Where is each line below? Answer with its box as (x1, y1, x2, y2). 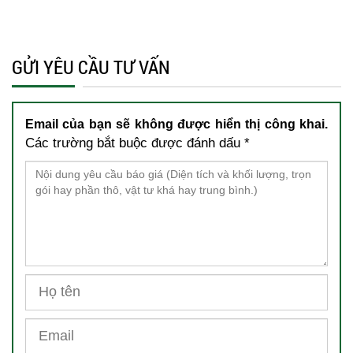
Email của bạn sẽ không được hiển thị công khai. (25, 117, 328, 131)
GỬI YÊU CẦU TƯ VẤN (12, 54, 170, 80)
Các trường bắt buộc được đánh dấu (25, 135, 244, 150)
